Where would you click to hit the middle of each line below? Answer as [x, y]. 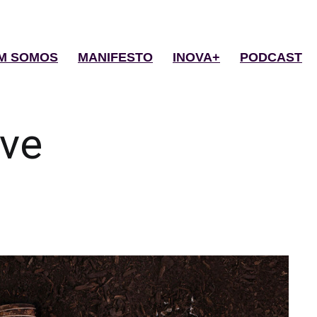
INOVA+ [196, 58]
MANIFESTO [115, 58]
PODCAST [271, 58]
